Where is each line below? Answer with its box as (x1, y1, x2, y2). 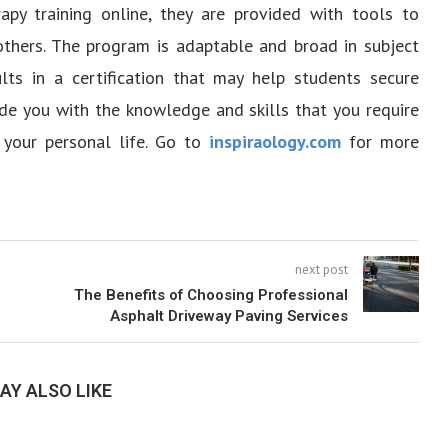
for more (340, 130, 419, 153)
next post (294, 261, 348, 278)
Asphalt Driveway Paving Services (109, 307, 348, 325)
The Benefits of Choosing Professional (73, 286, 348, 304)
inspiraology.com (208, 130, 341, 153)
